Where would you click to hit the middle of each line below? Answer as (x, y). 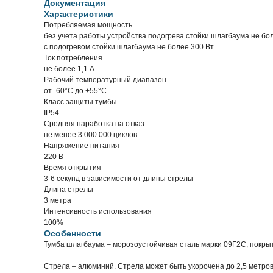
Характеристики (79, 14)
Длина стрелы (69, 190)
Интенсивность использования (98, 211)
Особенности (73, 233)
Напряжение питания (82, 146)
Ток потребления (73, 58)
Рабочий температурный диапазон (105, 80)
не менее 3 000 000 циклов (90, 135)
